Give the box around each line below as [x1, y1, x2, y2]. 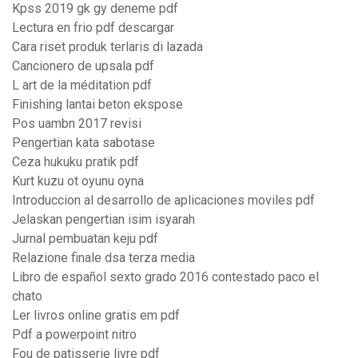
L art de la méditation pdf [12, 78, 152, 93]
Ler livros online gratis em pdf [12, 308, 180, 324]
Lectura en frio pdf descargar [12, 20, 174, 36]
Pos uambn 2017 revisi [12, 116, 141, 132]
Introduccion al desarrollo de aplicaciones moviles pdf [12, 193, 315, 209]
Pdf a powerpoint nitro [12, 327, 137, 343]
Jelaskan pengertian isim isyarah [12, 212, 195, 228]
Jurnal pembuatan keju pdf [12, 231, 158, 247]
